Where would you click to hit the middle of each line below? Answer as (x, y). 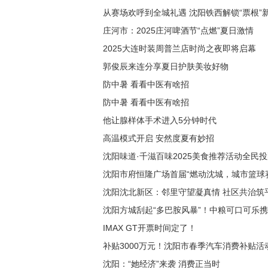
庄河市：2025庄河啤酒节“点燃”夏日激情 (178, 31)
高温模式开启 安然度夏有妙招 (159, 138)
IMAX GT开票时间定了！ (150, 228)
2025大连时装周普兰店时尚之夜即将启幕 (179, 48)
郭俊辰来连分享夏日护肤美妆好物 (166, 66)
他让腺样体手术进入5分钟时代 (160, 120)
